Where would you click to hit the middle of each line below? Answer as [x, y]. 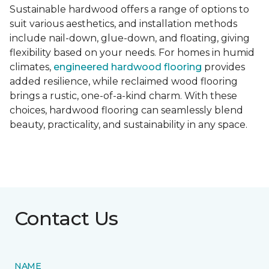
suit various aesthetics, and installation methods [123, 24]
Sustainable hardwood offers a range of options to [129, 10]
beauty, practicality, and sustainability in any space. [128, 125]
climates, [32, 67]
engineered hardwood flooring [128, 67]
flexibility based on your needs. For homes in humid [132, 53]
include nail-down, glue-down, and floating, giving [130, 38]
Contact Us [66, 219]
